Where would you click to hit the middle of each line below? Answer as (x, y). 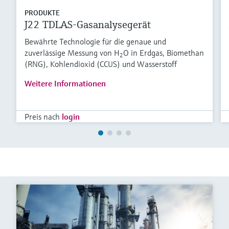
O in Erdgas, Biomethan (164, 53)
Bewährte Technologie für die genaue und (95, 42)
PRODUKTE (42, 13)
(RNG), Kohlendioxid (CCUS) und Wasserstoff (101, 64)
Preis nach (42, 117)
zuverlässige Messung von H (72, 53)
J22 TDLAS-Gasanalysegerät (88, 25)
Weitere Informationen (65, 84)
